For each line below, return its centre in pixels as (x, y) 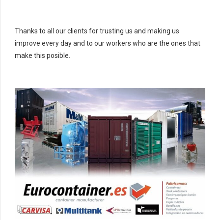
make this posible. (42, 55)
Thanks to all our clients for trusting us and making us (97, 31)
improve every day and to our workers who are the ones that (108, 43)
